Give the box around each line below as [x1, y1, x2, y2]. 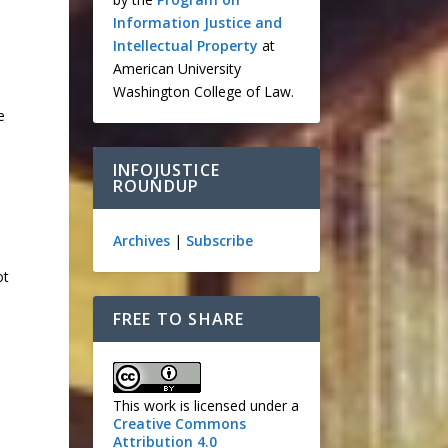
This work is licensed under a [112, 396, 299, 415]
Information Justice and [112, 13, 282, 32]
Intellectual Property [112, 36, 258, 55]
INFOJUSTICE [112, 159, 221, 181]
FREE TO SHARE [112, 308, 245, 330]
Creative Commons [112, 414, 246, 433]
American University [112, 59, 241, 78]
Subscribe [185, 231, 253, 250]
